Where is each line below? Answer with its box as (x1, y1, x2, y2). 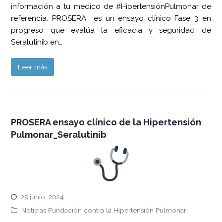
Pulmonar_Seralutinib (11, 129, 107, 140)
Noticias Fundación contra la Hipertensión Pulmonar (21, 206, 187, 214)
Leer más (18, 62, 48, 71)
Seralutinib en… (11, 38, 63, 47)
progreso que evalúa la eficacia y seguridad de (11, 26, 211, 35)
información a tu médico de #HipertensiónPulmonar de (11, 2, 211, 11)
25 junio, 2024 (21, 192, 64, 201)
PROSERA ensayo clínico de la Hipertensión (11, 116, 202, 127)
